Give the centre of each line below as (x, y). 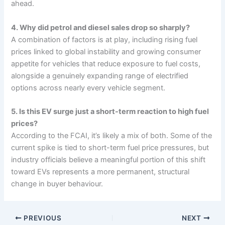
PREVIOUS (42, 218)
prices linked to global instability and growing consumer (106, 51)
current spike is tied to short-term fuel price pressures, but (110, 148)
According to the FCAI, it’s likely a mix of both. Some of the (112, 136)
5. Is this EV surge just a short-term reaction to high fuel (110, 112)
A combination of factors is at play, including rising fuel (104, 39)
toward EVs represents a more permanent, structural (100, 172)
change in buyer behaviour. (57, 184)
